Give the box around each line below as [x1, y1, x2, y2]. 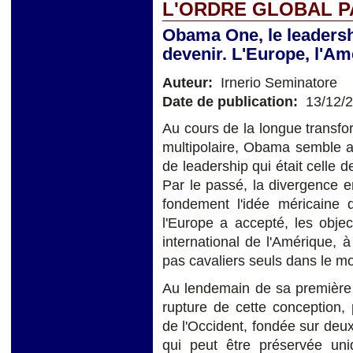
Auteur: [162, 74, 217, 91]
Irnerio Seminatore [217, 74, 337, 91]
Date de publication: [162, 93, 302, 110]
